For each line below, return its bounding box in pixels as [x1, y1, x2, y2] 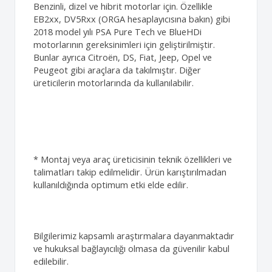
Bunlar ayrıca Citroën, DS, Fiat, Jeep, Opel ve [33, 51, 212, 63]
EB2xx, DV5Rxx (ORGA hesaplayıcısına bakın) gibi [33, 13, 230, 25]
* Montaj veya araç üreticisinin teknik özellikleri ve [33, 153, 232, 165]
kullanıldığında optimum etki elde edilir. [33, 178, 188, 191]
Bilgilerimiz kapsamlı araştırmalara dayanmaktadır [33, 229, 234, 242]
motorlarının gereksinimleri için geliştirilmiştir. [33, 38, 215, 50]
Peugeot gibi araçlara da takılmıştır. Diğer [33, 64, 201, 76]
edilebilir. [33, 255, 69, 267]
